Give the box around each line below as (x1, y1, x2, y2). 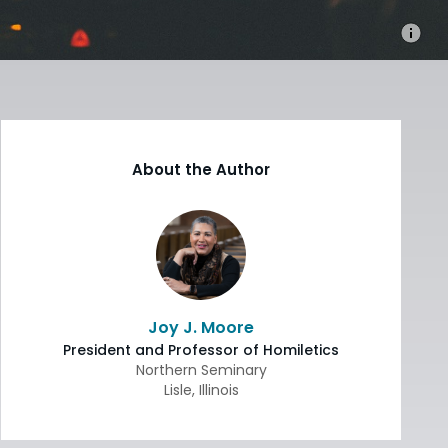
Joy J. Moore (148, 315, 254, 339)
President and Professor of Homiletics (63, 339, 339, 360)
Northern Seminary (135, 359, 267, 380)
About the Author (132, 158, 270, 180)
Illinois (198, 379, 239, 400)
